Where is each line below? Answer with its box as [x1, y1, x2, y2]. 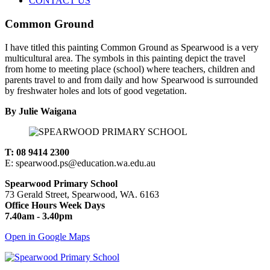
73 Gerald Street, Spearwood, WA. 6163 [5, 189, 159, 199]
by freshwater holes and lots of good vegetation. [5, 85, 187, 96]
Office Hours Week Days [5, 199, 105, 210]
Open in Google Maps [5, 231, 90, 242]
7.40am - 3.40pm [5, 210, 72, 221]
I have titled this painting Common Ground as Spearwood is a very [5, 42, 259, 52]
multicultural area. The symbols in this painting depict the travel [5, 52, 245, 63]
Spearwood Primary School [5, 178, 118, 189]
